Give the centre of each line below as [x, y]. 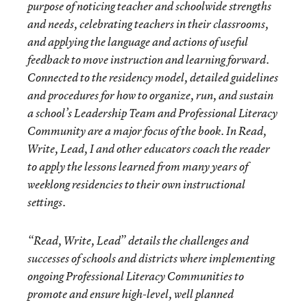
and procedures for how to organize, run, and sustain [150, 95]
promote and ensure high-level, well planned [131, 294]
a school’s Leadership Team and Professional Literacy [152, 113]
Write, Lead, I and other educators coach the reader [149, 149]
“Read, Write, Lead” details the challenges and [138, 241]
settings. [47, 202]
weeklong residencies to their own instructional [136, 184]
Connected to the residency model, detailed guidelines [153, 77]
